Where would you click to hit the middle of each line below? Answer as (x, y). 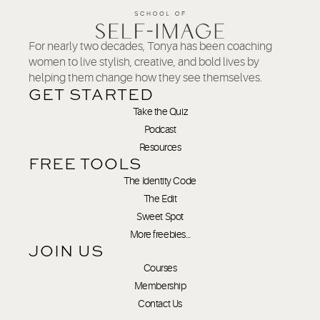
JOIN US (66, 250)
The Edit (160, 198)
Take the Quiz (160, 111)
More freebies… (160, 234)
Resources (160, 147)
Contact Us (160, 303)
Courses (160, 267)
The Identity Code (160, 180)
